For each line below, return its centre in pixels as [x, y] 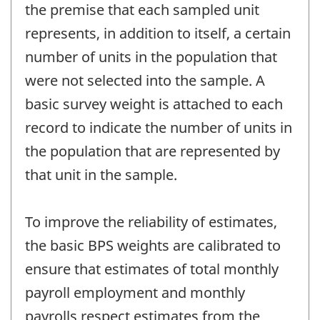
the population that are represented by [152, 151]
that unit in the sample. [101, 175]
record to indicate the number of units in [159, 128]
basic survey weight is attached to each [154, 104]
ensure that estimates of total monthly [152, 269]
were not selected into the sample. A [145, 81]
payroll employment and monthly [135, 293]
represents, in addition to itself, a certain [158, 34]
